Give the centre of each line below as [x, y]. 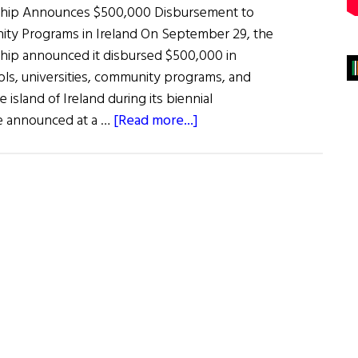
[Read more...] [156, 121]
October [223, 185]
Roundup [226, 164]
